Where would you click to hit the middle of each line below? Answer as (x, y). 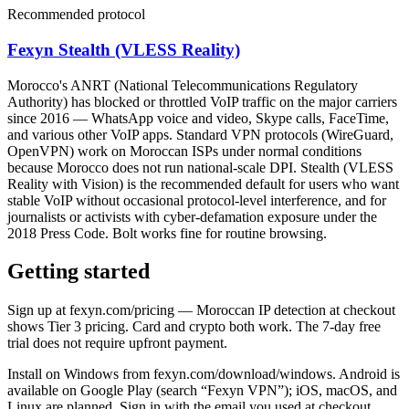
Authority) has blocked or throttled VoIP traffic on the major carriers (202, 101)
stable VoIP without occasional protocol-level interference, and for (197, 200)
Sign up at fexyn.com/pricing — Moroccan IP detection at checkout (201, 310)
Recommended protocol (76, 15)
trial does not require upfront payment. (117, 343)
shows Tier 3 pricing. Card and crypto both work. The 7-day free (194, 327)
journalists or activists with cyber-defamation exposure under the (192, 216)
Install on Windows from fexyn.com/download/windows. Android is (204, 374)
